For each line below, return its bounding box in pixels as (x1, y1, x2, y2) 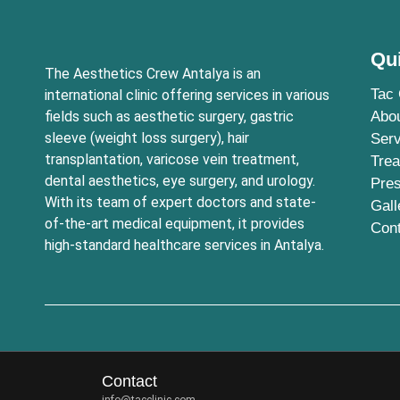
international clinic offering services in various (45, 86, 329, 104)
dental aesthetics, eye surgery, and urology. (45, 171, 315, 189)
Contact (102, 371, 158, 390)
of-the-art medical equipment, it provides (45, 214, 304, 232)
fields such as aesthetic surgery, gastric (45, 107, 294, 125)
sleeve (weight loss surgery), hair (45, 129, 249, 146)
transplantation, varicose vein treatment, (45, 150, 299, 168)
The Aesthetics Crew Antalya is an (45, 64, 261, 82)
